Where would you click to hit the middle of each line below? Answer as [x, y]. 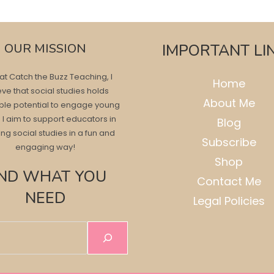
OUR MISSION [45, 49]
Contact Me [229, 182]
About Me [229, 103]
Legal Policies [229, 201]
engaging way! [45, 147]
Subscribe [229, 143]
